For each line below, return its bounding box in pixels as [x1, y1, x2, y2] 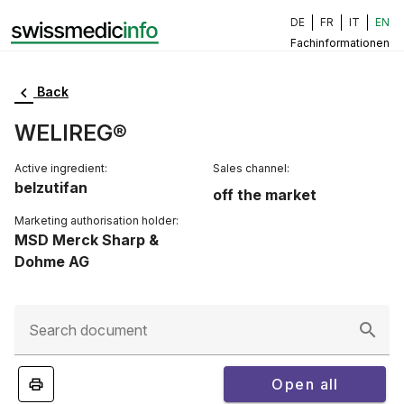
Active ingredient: [14, 161, 107, 175]
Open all [271, 374, 339, 393]
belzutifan [14, 178, 87, 197]
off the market [213, 185, 317, 204]
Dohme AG [14, 252, 89, 271]
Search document [29, 320, 148, 339]
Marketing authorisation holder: [14, 213, 179, 227]
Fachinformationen [290, 35, 390, 50]
